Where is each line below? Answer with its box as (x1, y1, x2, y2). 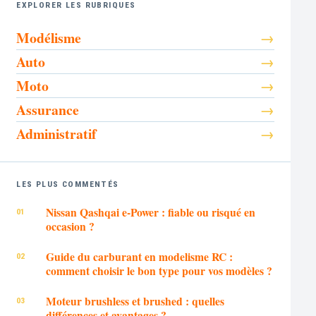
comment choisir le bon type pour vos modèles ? (45, 262, 272, 279)
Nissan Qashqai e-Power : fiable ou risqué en (45, 203, 255, 220)
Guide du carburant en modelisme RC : (45, 248, 233, 265)
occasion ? (45, 217, 95, 234)
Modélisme (16, 28, 82, 49)
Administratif (16, 123, 97, 145)
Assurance (16, 99, 80, 121)
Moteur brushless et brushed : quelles (45, 293, 224, 310)
